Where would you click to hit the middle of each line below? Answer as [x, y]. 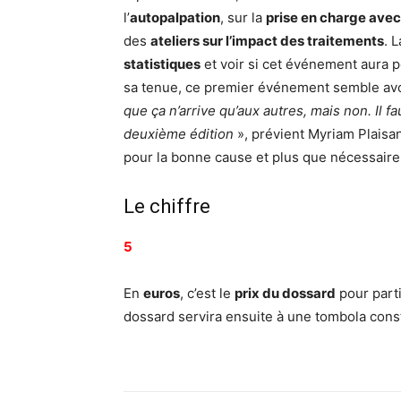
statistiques [162, 64]
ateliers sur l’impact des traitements [267, 41]
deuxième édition [179, 134]
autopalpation [175, 18]
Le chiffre [167, 207]
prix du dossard [285, 294]
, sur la [243, 18]
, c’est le [207, 294]
